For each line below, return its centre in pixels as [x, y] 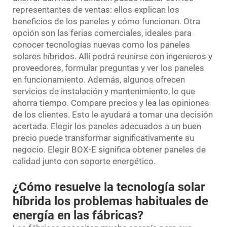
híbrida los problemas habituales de [110, 201]
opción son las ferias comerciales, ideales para [102, 33]
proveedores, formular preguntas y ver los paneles [108, 68]
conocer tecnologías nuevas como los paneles [101, 44]
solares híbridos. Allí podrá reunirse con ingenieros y [112, 56]
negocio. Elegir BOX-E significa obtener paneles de [109, 149]
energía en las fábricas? [78, 215]
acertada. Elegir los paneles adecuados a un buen [107, 126]
